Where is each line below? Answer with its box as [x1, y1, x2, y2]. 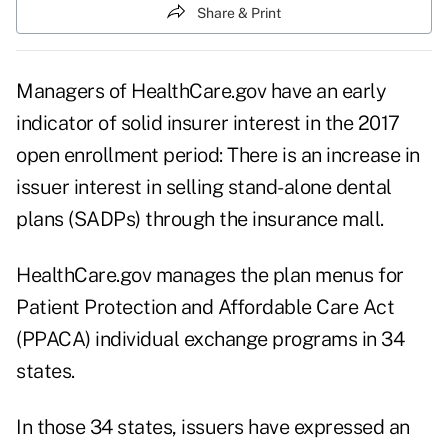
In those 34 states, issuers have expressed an [16, 415, 410, 440]
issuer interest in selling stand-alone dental [16, 175, 392, 200]
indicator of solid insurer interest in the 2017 [16, 111, 400, 136]
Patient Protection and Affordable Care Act [16, 295, 394, 320]
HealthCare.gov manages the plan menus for [16, 263, 404, 288]
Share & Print [197, 4, 281, 21]
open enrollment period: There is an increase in [16, 143, 420, 168]
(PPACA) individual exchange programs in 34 [16, 327, 404, 352]
